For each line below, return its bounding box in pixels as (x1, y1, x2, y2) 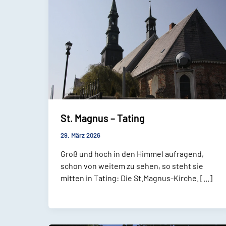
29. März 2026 (61, 131, 100, 139)
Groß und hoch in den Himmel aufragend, (61, 148, 204, 158)
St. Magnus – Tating (61, 111, 145, 124)
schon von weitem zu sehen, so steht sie (61, 160, 203, 171)
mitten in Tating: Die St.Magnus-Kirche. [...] (61, 173, 212, 183)
